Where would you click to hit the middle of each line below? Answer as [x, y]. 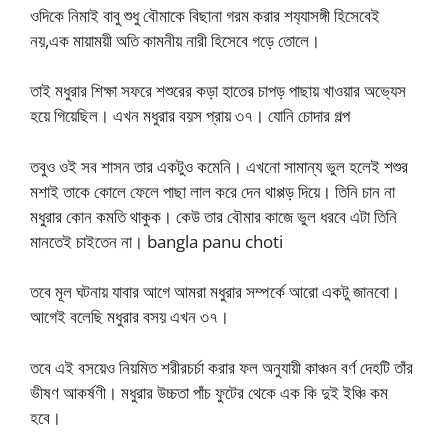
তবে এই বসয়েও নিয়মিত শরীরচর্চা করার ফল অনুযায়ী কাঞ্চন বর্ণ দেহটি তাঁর [221, 367]
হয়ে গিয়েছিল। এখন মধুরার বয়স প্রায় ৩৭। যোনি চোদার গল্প [190, 116]
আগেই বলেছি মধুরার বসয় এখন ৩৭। [129, 317]
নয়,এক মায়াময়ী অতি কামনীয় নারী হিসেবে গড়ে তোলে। [175, 40]
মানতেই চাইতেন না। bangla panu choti [156, 241]
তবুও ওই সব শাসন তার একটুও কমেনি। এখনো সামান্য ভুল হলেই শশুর [219, 166]
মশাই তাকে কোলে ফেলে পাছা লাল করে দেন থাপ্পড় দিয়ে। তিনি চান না [212, 191]
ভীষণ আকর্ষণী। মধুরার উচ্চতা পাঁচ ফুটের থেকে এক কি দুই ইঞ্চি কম [209, 392]
